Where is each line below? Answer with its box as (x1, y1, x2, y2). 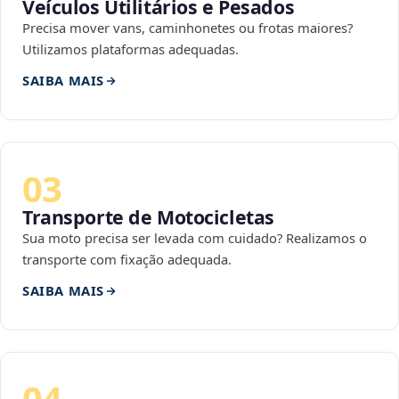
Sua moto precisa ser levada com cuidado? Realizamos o (22, 229, 367, 248)
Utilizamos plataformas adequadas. (22, 40, 239, 59)
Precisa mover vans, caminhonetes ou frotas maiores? (22, 19, 353, 37)
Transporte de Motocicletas (22, 204, 274, 231)
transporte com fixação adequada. (22, 250, 232, 269)
